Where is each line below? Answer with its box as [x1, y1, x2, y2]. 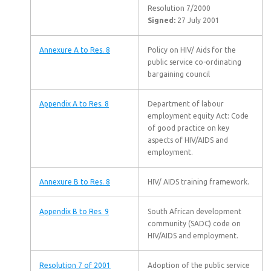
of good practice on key [148, 124, 229, 132]
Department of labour [148, 100, 224, 108]
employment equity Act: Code [148, 112, 249, 120]
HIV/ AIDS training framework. [148, 178, 249, 186]
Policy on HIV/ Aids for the [148, 46, 236, 54]
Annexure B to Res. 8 [39, 178, 110, 186]
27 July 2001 [175, 16, 220, 24]
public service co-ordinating [148, 58, 241, 66]
